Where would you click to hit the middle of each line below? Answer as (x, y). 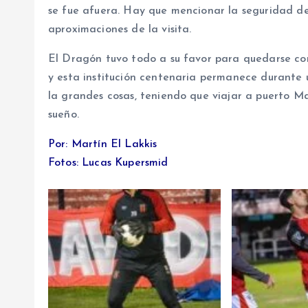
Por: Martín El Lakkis (103, 145)
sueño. (64, 115)
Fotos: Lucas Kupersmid (108, 163)
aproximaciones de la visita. (120, 30)
